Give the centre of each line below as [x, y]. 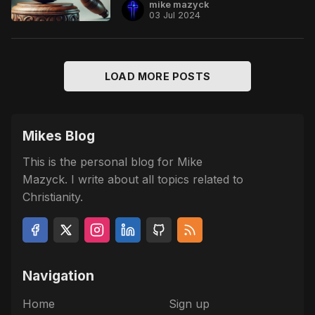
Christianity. [53, 197]
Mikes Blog [59, 136]
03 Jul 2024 [174, 15]
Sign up [189, 304]
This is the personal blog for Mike [112, 161]
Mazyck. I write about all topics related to [133, 179]
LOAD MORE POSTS [157, 76]
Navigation [58, 275]
